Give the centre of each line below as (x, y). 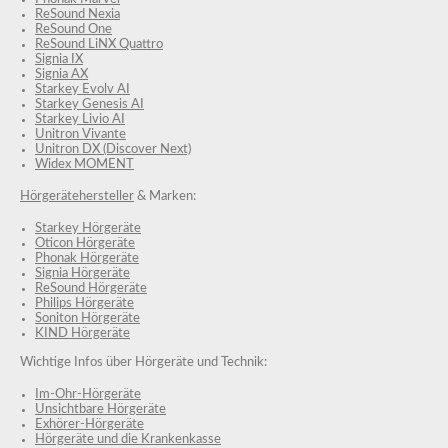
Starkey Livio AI (80, 119)
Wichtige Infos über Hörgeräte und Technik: (143, 362)
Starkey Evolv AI (82, 89)
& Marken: (165, 195)
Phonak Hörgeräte (87, 258)
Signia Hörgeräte (82, 273)
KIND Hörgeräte (82, 333)
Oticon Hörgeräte (85, 243)
